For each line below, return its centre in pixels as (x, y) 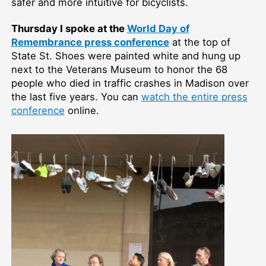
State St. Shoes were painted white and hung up (126, 56)
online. (82, 111)
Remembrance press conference (90, 42)
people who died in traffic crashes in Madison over (130, 83)
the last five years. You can (76, 97)
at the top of (199, 42)
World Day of (158, 29)
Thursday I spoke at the (69, 29)
